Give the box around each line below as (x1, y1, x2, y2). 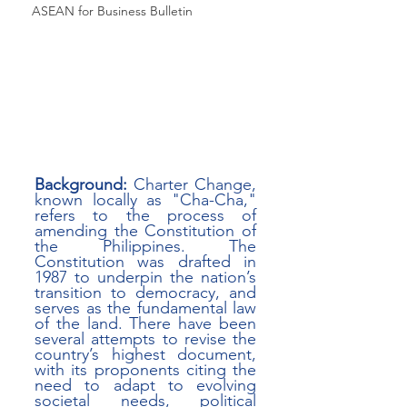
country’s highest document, (35, 344, 256, 364)
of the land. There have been (35, 313, 256, 333)
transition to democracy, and (35, 283, 256, 303)
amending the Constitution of (35, 221, 256, 241)
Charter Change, (127, 174, 256, 194)
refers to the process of (35, 205, 256, 225)
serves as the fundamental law (35, 298, 256, 318)
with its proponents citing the (35, 360, 256, 380)
